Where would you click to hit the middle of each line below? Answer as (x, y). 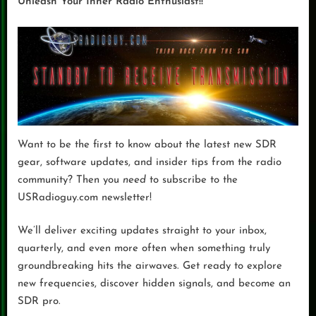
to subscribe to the (192, 180)
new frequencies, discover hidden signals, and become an (154, 284)
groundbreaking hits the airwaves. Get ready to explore (150, 267)
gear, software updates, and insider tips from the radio (150, 162)
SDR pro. (39, 302)
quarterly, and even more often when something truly (144, 249)
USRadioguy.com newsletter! (85, 197)
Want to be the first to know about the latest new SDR (147, 145)
